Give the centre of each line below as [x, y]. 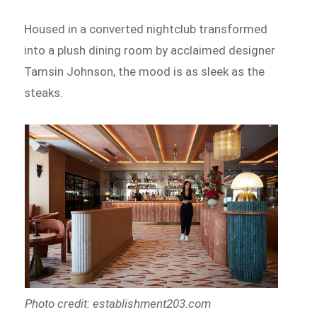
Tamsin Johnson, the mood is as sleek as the [145, 72]
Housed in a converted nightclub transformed [146, 29]
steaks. [45, 93]
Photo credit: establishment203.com [117, 304]
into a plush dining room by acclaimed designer [150, 51]
